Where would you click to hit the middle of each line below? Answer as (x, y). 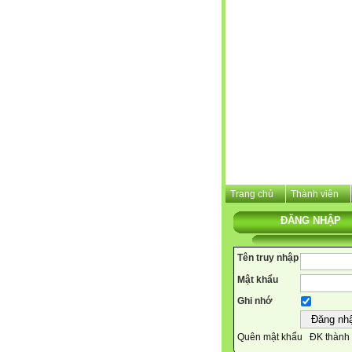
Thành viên (315, 194)
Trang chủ (252, 194)
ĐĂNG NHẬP (311, 220)
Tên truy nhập (268, 258)
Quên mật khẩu (270, 337)
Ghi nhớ (255, 301)
